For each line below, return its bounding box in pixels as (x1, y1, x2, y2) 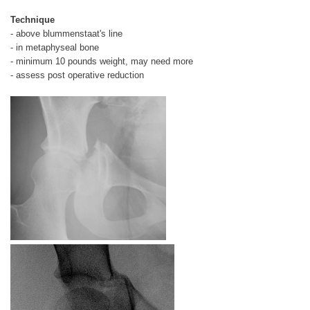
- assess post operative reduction (10, 70, 144, 81)
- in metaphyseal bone (10, 42, 99, 53)
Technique (10, 15, 55, 26)
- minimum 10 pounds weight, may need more (10, 56, 193, 67)
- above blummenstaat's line (10, 28, 122, 39)
